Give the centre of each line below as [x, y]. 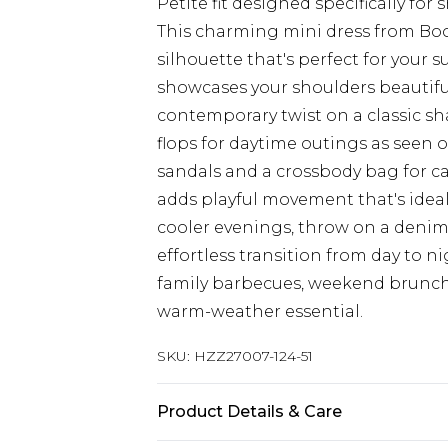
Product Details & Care [249, 411]
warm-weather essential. [260, 311]
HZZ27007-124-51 [253, 356]
